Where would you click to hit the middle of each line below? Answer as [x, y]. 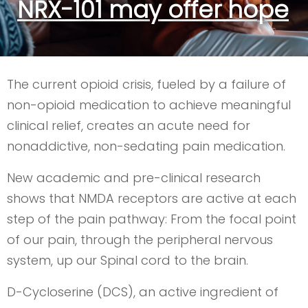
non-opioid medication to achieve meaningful [149, 105]
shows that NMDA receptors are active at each [152, 198]
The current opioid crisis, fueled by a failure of [146, 84]
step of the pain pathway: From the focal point [152, 219]
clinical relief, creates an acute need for [129, 125]
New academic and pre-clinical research [134, 178]
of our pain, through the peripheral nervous [140, 240]
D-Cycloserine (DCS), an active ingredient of [143, 292]
